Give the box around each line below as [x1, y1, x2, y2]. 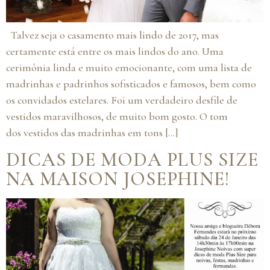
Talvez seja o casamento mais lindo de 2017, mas [6, 28, 219, 42]
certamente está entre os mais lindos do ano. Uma [6, 45, 224, 58]
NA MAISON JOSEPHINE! [6, 166, 230, 190]
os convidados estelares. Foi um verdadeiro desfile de [6, 93, 237, 107]
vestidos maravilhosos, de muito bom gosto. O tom [6, 110, 228, 124]
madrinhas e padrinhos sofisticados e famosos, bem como [6, 77, 256, 91]
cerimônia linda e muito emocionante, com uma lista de [6, 61, 252, 75]
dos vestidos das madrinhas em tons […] [6, 126, 178, 140]
